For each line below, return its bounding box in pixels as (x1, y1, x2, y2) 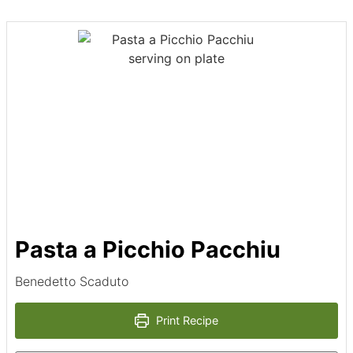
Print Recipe (153, 314, 219, 328)
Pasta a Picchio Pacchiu (15, 236, 281, 264)
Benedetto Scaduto (15, 273, 128, 290)
